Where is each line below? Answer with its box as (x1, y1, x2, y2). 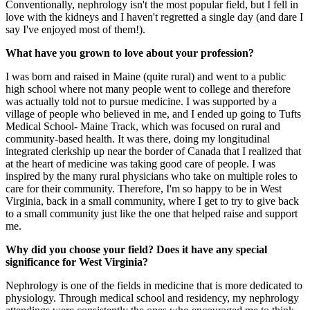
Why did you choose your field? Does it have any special (6, 244, 267, 256)
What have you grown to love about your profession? (6, 47, 254, 60)
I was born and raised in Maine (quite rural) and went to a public (6, 71, 286, 83)
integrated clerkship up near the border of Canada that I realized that (6, 145, 301, 158)
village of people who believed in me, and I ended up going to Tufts (6, 108, 301, 120)
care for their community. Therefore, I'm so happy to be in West (6, 183, 282, 195)
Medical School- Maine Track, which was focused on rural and (6, 120, 280, 133)
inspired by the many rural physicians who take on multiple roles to (6, 170, 298, 183)
